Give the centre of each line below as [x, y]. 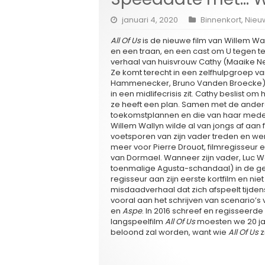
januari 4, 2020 [150, 20]
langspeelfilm [138, 222]
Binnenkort [221, 20]
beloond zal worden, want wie [169, 232]
